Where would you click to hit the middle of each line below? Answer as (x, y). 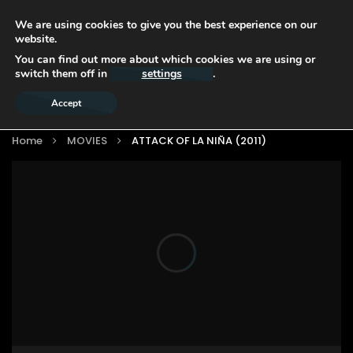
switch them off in (63, 74)
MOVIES (87, 140)
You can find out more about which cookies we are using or (165, 59)
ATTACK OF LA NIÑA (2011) (199, 140)
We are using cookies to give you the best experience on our (166, 25)
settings (162, 74)
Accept (66, 103)
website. (36, 39)
